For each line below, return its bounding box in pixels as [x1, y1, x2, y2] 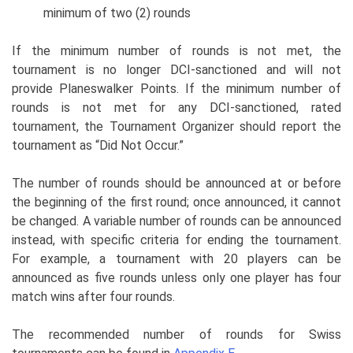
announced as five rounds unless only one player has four [12, 270, 341, 286]
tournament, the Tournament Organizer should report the [12, 119, 341, 135]
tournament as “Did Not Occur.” [12, 138, 184, 154]
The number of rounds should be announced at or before [12, 176, 341, 191]
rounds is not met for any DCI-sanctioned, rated [12, 100, 341, 116]
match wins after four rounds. [12, 289, 175, 305]
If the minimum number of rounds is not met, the [12, 43, 341, 59]
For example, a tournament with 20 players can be [12, 251, 341, 267]
